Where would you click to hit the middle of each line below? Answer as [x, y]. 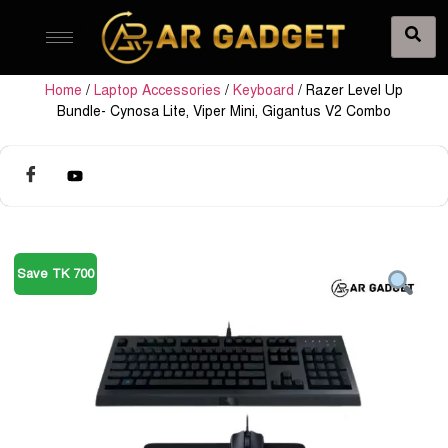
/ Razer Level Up [348, 90]
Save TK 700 [55, 274]
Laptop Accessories [157, 90]
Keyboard [263, 90]
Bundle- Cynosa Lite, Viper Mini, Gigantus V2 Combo [224, 111]
